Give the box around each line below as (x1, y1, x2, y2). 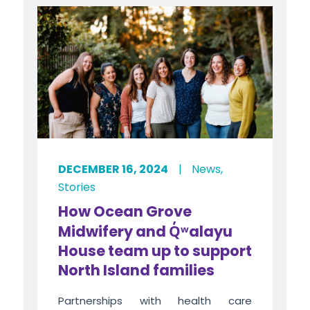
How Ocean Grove (57, 201, 192, 221)
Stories (57, 179, 95, 195)
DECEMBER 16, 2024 (57, 161, 168, 177)
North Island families (57, 259, 215, 280)
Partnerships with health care (57, 293, 253, 308)
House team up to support (57, 240, 252, 261)
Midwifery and (57, 221, 169, 241)
